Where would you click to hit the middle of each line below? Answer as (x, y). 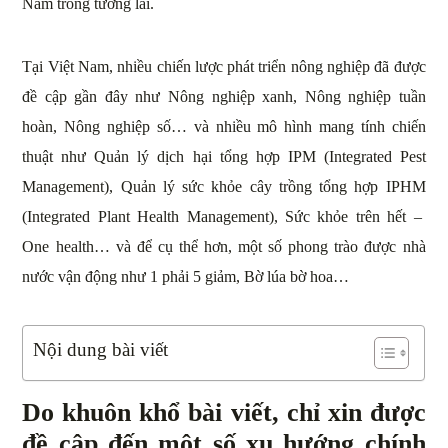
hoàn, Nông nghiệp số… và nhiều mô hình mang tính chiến (224, 126)
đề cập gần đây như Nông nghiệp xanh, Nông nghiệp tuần (224, 96)
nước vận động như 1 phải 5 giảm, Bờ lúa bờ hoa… (186, 276)
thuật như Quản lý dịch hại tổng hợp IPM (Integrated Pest (224, 156)
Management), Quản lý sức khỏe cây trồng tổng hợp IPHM (224, 186)
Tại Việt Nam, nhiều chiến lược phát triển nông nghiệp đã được (224, 66)
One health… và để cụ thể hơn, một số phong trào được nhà (224, 246)
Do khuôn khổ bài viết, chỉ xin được (224, 412)
